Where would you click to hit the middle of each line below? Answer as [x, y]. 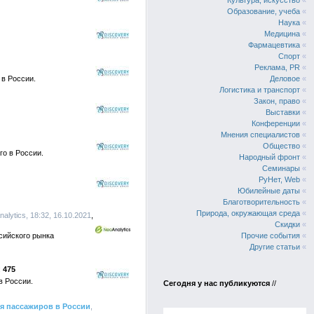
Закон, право [277, 101]
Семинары [281, 168]
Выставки [283, 112]
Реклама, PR [277, 67]
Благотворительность [261, 202]
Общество [281, 146]
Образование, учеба [264, 11]
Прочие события [271, 235]
